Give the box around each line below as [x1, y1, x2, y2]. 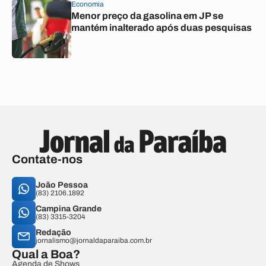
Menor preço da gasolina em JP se [71, 11, 223, 21]
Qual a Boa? [12, 248, 80, 261]
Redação [36, 228, 71, 237]
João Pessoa [36, 180, 88, 189]
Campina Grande [36, 204, 102, 213]
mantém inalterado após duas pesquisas [71, 23, 252, 33]
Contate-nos [12, 153, 83, 166]
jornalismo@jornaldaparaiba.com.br [36, 236, 152, 245]
